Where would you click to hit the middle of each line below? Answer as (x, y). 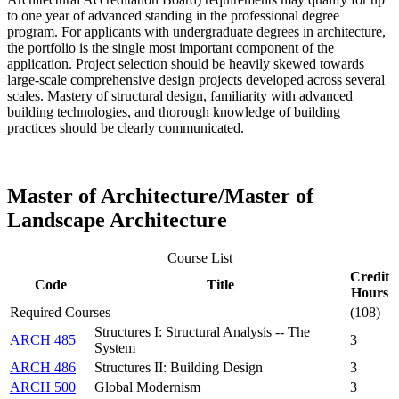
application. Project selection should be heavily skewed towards (186, 63)
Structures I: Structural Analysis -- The (202, 331)
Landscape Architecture (117, 220)
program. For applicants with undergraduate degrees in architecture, (196, 31)
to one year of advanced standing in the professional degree (173, 15)
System (115, 347)
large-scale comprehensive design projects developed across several (196, 79)
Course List (199, 257)
